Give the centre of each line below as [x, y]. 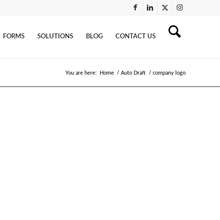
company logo [169, 73]
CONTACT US [136, 37]
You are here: [81, 73]
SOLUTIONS [55, 37]
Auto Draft [133, 73]
